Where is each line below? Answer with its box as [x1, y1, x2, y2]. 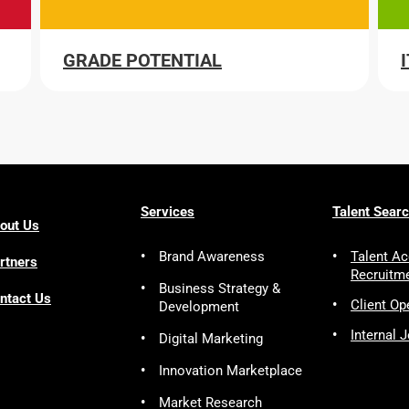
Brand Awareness [159, 248, 265, 265]
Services [141, 204, 194, 220]
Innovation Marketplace [159, 362, 302, 379]
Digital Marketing [159, 330, 263, 347]
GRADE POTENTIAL [63, 49, 222, 71]
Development [159, 299, 239, 315]
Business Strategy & [159, 280, 280, 297]
